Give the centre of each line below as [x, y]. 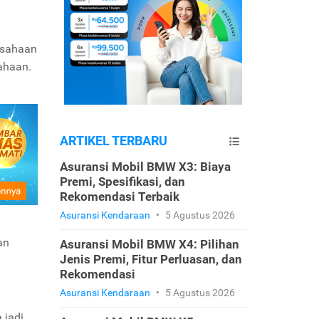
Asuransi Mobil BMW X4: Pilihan [149, 244]
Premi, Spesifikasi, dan [122, 182]
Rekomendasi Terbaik [119, 197]
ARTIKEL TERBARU [113, 141]
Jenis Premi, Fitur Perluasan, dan [151, 259]
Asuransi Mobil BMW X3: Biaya [145, 167]
